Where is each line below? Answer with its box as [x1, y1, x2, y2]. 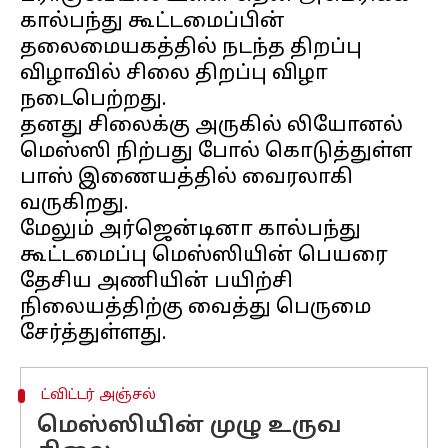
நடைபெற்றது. [20, 88, 167, 112]
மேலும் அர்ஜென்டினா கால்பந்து [20, 218, 361, 242]
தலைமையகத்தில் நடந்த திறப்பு [20, 36, 362, 60]
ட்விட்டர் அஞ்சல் [40, 387, 156, 404]
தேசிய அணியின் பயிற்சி [20, 270, 293, 294]
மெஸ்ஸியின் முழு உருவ [37, 413, 342, 440]
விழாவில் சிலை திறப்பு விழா [20, 62, 328, 86]
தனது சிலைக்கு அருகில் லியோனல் [20, 114, 403, 138]
